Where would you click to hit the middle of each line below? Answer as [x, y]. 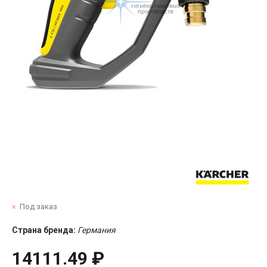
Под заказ [38, 206]
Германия [97, 230]
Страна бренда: [44, 230]
